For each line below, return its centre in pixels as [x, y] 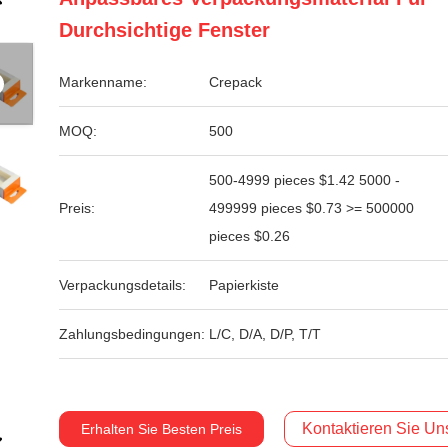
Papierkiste [244, 285]
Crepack [235, 82]
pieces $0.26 [249, 236]
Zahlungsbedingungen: [132, 334]
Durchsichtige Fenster [164, 30]
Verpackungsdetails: [122, 285]
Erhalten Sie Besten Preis [161, 429]
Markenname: [103, 82]
